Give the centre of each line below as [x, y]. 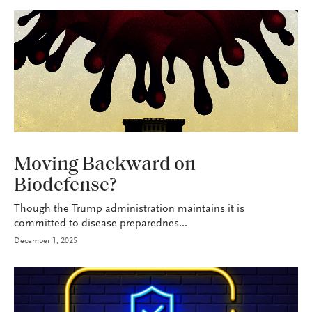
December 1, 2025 [46, 241]
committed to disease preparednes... [101, 223]
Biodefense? [65, 186]
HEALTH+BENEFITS [49, 149]
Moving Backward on [105, 165]
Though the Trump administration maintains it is [129, 209]
